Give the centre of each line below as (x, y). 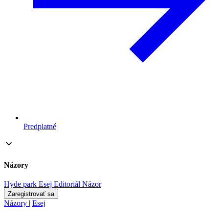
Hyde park (20, 184)
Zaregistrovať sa (31, 194)
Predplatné (40, 126)
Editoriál (67, 184)
